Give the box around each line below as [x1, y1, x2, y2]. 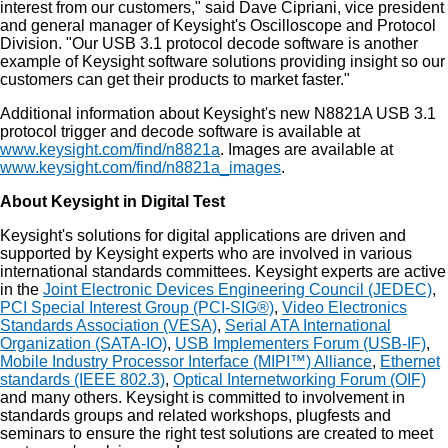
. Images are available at [220, 141, 393, 158]
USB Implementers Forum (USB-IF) [175, 335, 426, 352]
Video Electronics [282, 299, 407, 316]
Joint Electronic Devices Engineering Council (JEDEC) [43, 281, 432, 298]
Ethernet [380, 353, 440, 370]
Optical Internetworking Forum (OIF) [173, 371, 426, 388]
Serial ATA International [225, 317, 391, 334]
